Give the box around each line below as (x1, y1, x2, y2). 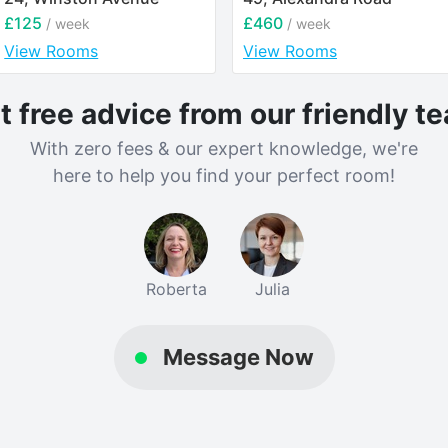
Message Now (162, 344, 314, 371)
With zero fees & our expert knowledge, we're (30, 138, 418, 160)
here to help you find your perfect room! (53, 165, 395, 187)
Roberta (145, 279, 207, 300)
